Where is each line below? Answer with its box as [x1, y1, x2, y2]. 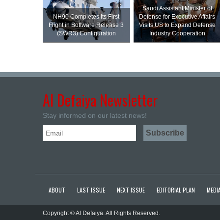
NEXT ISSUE [117, 186, 145, 194]
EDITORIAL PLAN [157, 186, 195, 194]
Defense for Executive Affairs [139, 13, 216, 20]
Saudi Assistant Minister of [142, 5, 212, 12]
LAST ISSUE [77, 186, 105, 194]
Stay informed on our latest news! [43, 111, 147, 119]
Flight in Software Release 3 [49, 22, 124, 28]
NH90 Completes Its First [53, 13, 120, 20]
